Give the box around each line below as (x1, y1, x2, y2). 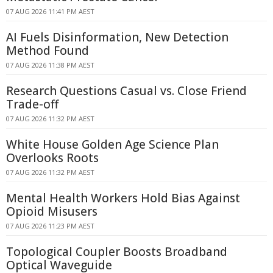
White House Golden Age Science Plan (6, 136, 219, 152)
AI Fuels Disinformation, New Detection (6, 29, 229, 45)
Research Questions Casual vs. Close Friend (6, 83, 247, 99)
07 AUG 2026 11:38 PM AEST (6, 60, 94, 69)
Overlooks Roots (6, 150, 99, 166)
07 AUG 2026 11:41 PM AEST (6, 7, 94, 16)
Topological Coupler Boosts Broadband (6, 244, 227, 260)
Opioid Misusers (6, 204, 97, 219)
